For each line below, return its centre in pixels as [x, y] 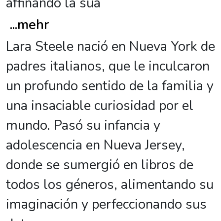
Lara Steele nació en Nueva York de [110, 47]
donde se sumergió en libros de [100, 165]
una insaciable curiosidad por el [100, 106]
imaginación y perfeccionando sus [106, 204]
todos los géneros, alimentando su [110, 185]
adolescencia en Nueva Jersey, [95, 145]
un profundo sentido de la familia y [110, 86]
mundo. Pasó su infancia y [83, 126]
